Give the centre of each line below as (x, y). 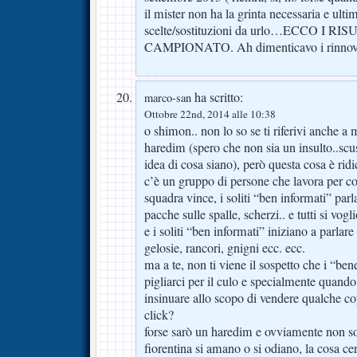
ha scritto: (217, 97)
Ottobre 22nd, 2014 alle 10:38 (210, 114)
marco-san (168, 97)
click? (159, 314)
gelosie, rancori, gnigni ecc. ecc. (225, 247)
